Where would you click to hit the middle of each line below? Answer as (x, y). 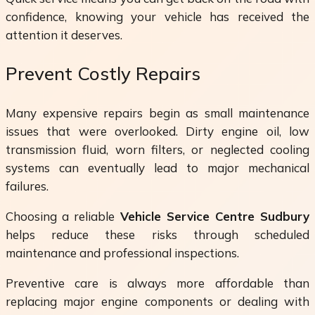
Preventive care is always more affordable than (157, 283)
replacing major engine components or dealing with (157, 301)
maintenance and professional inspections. (122, 252)
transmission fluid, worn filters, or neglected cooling (157, 149)
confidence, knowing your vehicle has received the (157, 16)
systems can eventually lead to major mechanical (157, 167)
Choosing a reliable (63, 216)
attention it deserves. (64, 34)
